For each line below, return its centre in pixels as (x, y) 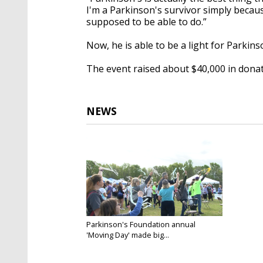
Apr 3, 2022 (103, 244)
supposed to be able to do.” (146, 21)
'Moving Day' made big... (128, 235)
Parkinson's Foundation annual (141, 224)
